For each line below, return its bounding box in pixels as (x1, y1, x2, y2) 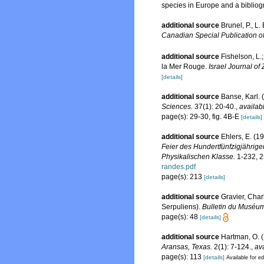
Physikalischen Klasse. (161, 152, 235, 161)
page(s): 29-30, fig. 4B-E (161, 112, 241, 121)
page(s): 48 (161, 212, 200, 221)
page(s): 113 (161, 252, 203, 261)
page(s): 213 (161, 172, 204, 181)
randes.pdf (161, 162, 196, 171)
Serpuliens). (161, 202, 202, 211)
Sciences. (161, 102, 193, 111)
